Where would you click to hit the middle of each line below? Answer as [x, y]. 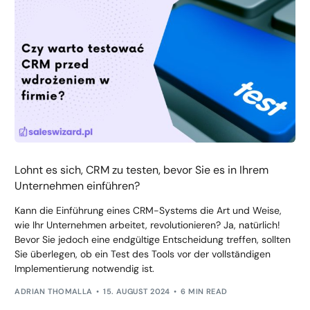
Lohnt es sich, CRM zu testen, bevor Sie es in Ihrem [142, 170]
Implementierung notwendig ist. [85, 268]
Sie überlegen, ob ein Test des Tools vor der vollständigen [143, 254]
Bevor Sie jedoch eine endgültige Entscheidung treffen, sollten [153, 239]
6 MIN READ [204, 291]
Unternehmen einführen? [77, 186]
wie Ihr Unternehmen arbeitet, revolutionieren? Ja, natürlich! [148, 225]
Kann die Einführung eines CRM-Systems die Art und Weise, [148, 210]
